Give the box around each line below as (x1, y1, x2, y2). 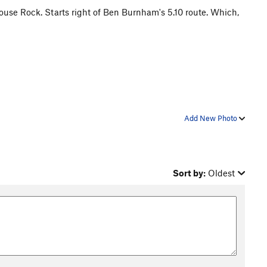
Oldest (208, 167, 235, 178)
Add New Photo (184, 113, 239, 123)
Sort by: (173, 167, 206, 178)
